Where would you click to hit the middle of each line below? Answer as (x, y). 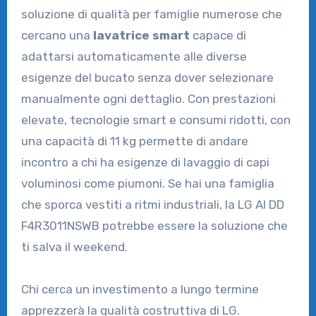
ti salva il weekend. (74, 247)
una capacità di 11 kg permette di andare (134, 141)
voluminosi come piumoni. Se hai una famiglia (147, 183)
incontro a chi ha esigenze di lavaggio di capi (145, 162)
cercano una (57, 35)
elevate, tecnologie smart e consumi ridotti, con (156, 120)
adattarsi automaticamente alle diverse (134, 56)
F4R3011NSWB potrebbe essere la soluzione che (154, 225)
